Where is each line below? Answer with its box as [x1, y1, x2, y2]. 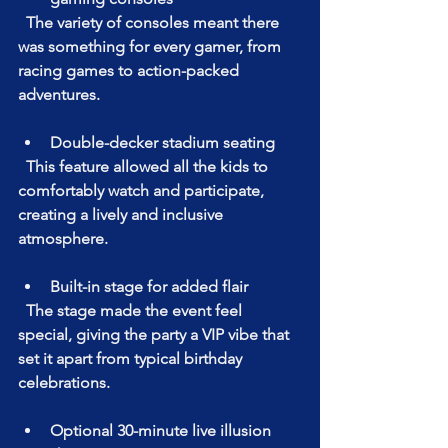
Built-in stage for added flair [50, 277, 256, 297]
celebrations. [18, 373, 110, 393]
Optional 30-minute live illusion [50, 421, 275, 441]
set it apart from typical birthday [18, 349, 246, 369]
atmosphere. [18, 229, 108, 249]
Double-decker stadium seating [50, 133, 283, 153]
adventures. [18, 85, 100, 105]
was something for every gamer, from [18, 37, 285, 57]
